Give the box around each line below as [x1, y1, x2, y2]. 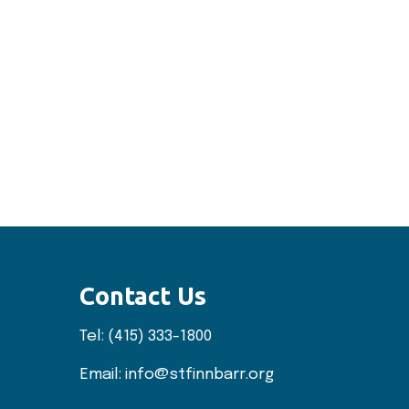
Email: [79, 367, 126, 383]
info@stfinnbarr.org [125, 367, 275, 383]
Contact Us [79, 282, 207, 309]
